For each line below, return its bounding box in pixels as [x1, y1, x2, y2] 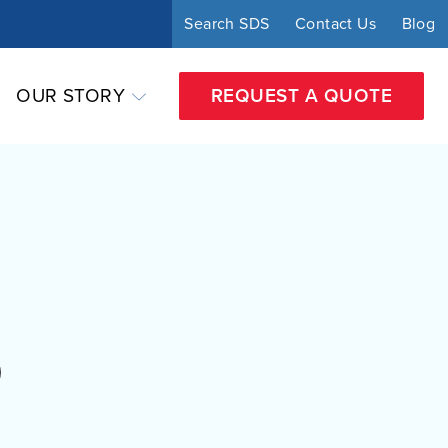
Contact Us [295, 14, 376, 34]
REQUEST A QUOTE [210, 85, 392, 107]
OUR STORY [16, 85, 126, 107]
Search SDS [184, 14, 270, 34]
